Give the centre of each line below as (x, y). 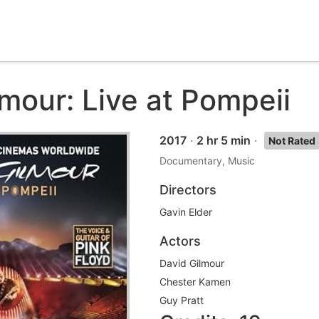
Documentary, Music (207, 161)
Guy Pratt (182, 300)
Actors (180, 241)
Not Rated (292, 141)
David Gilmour (192, 263)
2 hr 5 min (224, 140)
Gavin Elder (186, 212)
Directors (188, 190)
